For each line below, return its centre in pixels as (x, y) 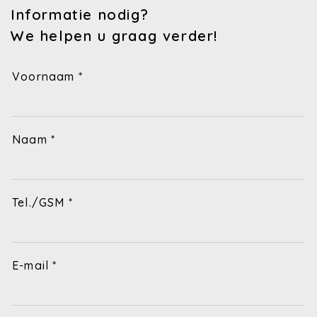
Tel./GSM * (42, 203)
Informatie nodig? (80, 15)
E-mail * (35, 266)
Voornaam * (47, 77)
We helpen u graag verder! (114, 36)
